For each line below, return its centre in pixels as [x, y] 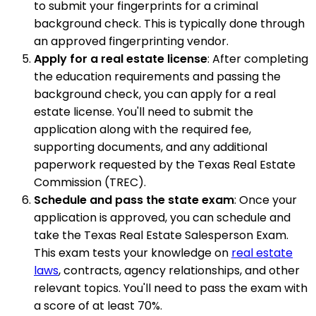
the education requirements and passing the [157, 77]
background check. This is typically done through [169, 24]
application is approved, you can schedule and [162, 218]
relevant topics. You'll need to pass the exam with [171, 288]
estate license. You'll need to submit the [144, 112]
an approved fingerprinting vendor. [131, 42]
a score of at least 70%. [98, 306]
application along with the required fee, [142, 130]
